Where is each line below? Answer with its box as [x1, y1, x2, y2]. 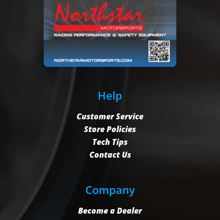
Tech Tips [92, 136, 128, 147]
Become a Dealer [78, 205, 142, 216]
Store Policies [84, 123, 136, 135]
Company [85, 182, 135, 197]
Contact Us [89, 149, 131, 160]
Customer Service [77, 110, 143, 122]
